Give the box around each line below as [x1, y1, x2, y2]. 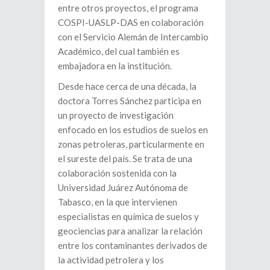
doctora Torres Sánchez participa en [58, 95, 201, 107]
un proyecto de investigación [58, 110, 174, 121]
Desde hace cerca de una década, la [58, 81, 196, 92]
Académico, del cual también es [58, 46, 180, 57]
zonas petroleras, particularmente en [58, 139, 204, 150]
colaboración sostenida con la [58, 168, 177, 179]
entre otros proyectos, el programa [58, 2, 198, 14]
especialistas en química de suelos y [58, 211, 199, 222]
